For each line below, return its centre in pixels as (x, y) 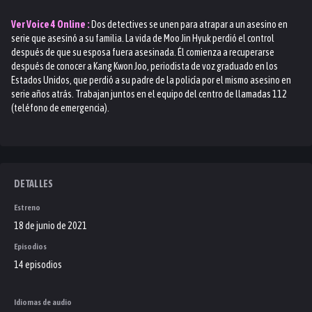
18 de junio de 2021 (50, 226)
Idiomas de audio (43, 302)
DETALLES (34, 184)
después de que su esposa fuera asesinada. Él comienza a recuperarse (143, 52)
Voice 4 (41, 24)
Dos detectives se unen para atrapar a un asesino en (189, 24)
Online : (73, 24)
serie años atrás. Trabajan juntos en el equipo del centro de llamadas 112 (149, 94)
